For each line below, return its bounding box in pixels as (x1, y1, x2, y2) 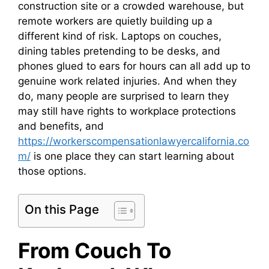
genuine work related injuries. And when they (18, 74, 237, 87)
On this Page (25, 202, 99, 217)
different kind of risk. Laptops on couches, (18, 29, 222, 42)
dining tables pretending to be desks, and (18, 44, 220, 57)
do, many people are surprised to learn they (18, 89, 229, 102)
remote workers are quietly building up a (18, 14, 213, 27)
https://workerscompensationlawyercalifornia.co (18, 134, 249, 147)
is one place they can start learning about (31, 150, 234, 162)
